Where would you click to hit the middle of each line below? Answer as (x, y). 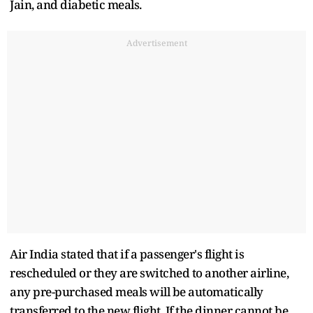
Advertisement (156, 43)
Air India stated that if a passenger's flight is (127, 254)
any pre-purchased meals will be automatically (137, 291)
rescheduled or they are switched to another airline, (149, 272)
